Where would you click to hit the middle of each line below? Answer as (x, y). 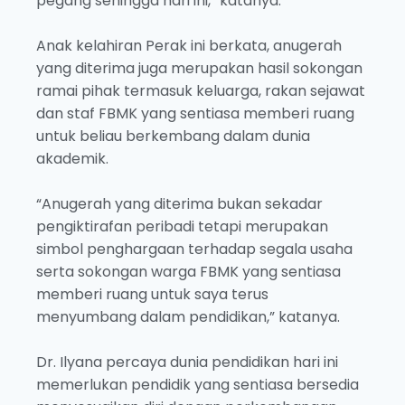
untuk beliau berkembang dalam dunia (173, 137)
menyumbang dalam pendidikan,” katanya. (188, 317)
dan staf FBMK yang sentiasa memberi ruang (195, 114)
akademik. (72, 159)
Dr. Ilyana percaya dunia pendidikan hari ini (187, 363)
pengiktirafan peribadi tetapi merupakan (182, 227)
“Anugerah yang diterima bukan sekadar (179, 204)
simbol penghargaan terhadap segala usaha (194, 250)
